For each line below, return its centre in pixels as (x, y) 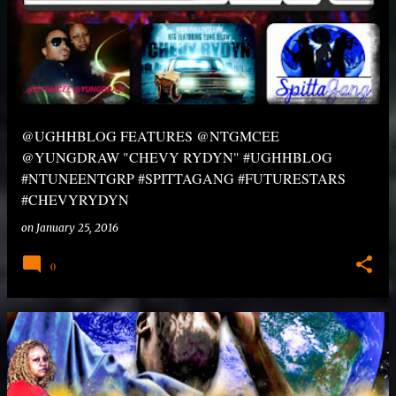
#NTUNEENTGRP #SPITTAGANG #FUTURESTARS (183, 178)
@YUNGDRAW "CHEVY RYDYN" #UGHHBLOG (177, 157)
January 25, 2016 (77, 228)
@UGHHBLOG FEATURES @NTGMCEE (150, 136)
